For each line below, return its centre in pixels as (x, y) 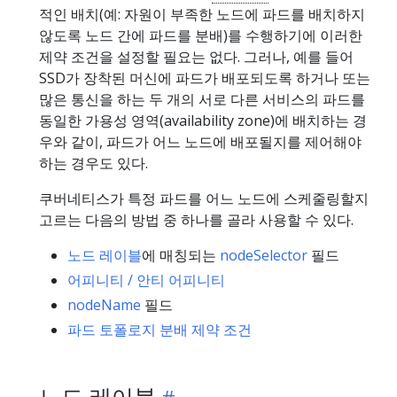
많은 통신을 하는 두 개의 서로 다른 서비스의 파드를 (202, 99)
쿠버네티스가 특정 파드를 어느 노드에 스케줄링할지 (204, 198)
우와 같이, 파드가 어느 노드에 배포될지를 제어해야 (200, 141)
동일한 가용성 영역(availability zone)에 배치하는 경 (203, 120)
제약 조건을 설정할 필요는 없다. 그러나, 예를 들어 (196, 56)
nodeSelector (264, 255)
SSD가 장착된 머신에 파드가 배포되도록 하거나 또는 (205, 78)
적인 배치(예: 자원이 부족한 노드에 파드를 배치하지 (202, 14)
